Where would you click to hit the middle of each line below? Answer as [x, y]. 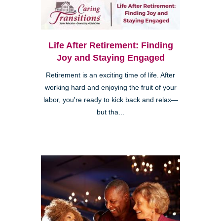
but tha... [110, 112]
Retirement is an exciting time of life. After [110, 75]
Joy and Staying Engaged [110, 58]
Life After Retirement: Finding [110, 46]
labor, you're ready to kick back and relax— [110, 100]
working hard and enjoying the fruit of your [110, 88]
